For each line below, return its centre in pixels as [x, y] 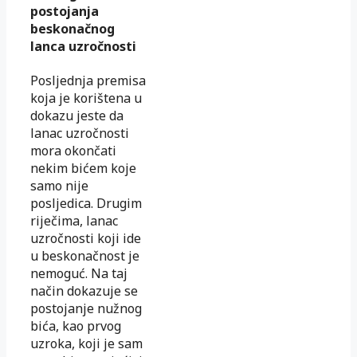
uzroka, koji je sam [86, 344]
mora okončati [73, 151]
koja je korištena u [86, 98]
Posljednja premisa [88, 81]
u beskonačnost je [85, 256]
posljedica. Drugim [86, 204]
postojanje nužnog [86, 309]
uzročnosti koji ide [86, 239]
